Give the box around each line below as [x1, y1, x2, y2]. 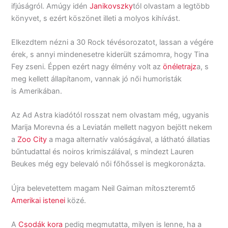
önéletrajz [163, 62, 197, 71]
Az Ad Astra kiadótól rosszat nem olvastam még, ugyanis [11, 110, 210, 120]
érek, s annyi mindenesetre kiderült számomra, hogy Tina [11, 49, 209, 59]
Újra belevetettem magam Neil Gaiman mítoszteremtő [11, 183, 196, 193]
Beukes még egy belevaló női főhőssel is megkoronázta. [11, 159, 206, 169]
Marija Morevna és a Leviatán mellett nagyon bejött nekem [11, 123, 213, 132]
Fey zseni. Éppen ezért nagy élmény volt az [11, 62, 163, 71]
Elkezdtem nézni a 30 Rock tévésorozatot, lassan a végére [11, 37, 214, 47]
